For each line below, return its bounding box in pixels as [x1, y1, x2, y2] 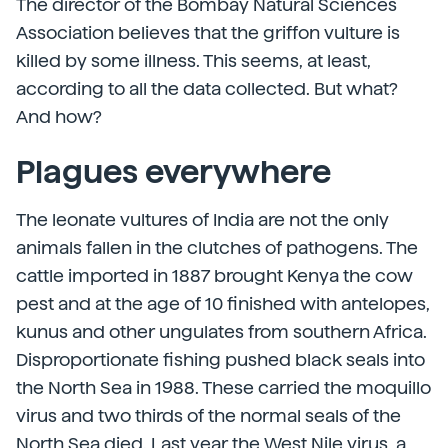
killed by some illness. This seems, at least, [16, 50, 371, 71]
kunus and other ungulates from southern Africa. [16, 321, 427, 342]
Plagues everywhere [16, 153, 331, 191]
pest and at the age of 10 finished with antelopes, [16, 293, 430, 314]
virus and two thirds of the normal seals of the [16, 405, 401, 426]
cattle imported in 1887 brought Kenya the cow [16, 265, 413, 286]
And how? [16, 106, 102, 127]
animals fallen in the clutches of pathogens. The [16, 237, 418, 258]
